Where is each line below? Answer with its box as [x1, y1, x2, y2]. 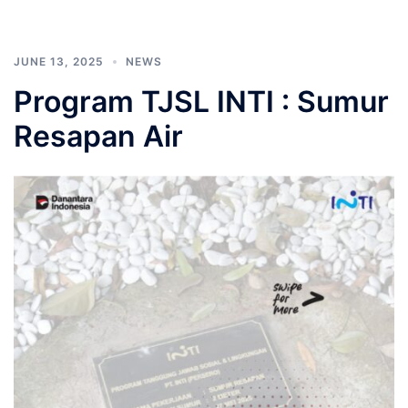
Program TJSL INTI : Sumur [14, 83, 389, 119]
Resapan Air [14, 117, 183, 154]
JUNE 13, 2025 [14, 54, 104, 68]
